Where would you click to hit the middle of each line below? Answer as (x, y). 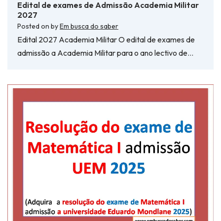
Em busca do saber (89, 26)
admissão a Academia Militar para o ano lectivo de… (105, 53)
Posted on (34, 26)
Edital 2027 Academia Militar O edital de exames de (106, 39)
